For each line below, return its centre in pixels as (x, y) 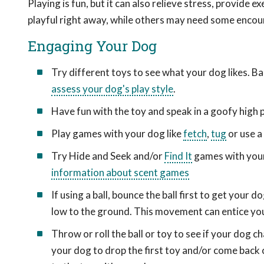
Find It (178, 156)
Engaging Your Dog (92, 46)
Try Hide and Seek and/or (108, 156)
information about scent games (120, 172)
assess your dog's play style (112, 89)
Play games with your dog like (117, 133)
